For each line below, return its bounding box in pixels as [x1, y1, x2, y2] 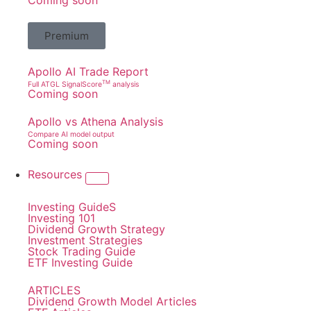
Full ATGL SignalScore [28, 80, 102, 89]
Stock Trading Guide [28, 244, 135, 258]
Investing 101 [28, 211, 95, 225]
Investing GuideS [28, 200, 116, 214]
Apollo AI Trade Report [28, 65, 149, 78]
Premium [44, 29, 89, 42]
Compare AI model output [28, 130, 115, 139]
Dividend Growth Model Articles [28, 294, 196, 308]
